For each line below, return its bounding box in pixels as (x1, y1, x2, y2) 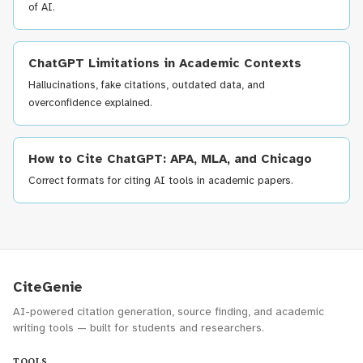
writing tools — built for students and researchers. (13, 321, 264, 335)
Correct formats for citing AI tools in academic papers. (28, 174, 293, 187)
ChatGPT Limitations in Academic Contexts (28, 56, 301, 70)
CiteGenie (13, 279, 83, 296)
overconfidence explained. (28, 96, 152, 109)
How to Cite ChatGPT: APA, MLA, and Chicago (28, 152, 312, 166)
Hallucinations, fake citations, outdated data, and (28, 79, 265, 92)
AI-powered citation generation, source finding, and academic (13, 305, 324, 318)
